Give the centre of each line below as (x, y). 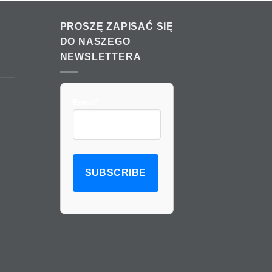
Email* (85, 102)
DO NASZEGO (95, 42)
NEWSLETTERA (100, 57)
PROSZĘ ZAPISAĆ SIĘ (117, 27)
